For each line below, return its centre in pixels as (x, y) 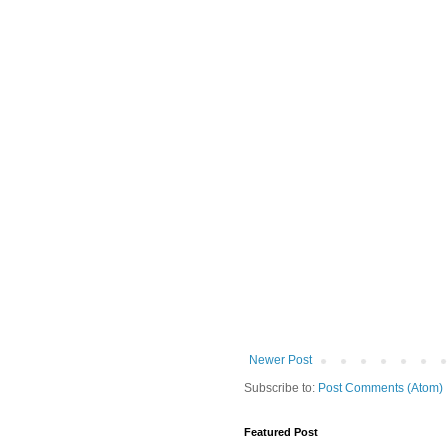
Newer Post (280, 360)
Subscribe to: (281, 388)
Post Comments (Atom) (380, 388)
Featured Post (281, 432)
